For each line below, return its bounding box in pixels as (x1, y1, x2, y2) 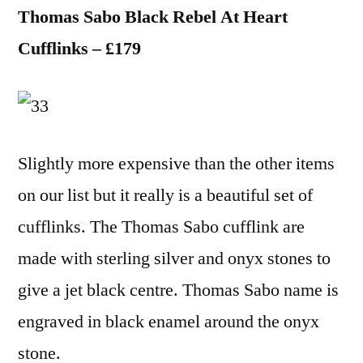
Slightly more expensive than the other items (18, 152, 335, 175)
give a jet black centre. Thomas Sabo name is (18, 279, 339, 301)
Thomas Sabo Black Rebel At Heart (18, 6, 288, 28)
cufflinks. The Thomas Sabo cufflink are (18, 216, 305, 238)
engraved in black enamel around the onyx (18, 310, 319, 333)
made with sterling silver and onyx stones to (18, 247, 331, 270)
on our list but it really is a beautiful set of (18, 184, 313, 207)
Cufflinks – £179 (18, 37, 141, 60)
